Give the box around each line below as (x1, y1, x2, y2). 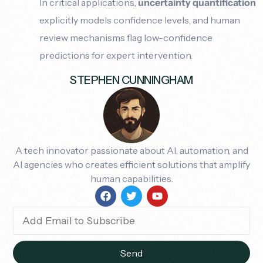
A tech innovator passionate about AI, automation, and (15, 144, 248, 156)
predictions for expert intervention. (39, 49, 193, 61)
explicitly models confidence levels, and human (39, 14, 241, 26)
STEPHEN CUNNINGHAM (70, 72, 193, 87)
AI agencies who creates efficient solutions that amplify (13, 158, 250, 170)
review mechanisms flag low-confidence (39, 31, 213, 43)
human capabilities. (90, 172, 173, 184)
